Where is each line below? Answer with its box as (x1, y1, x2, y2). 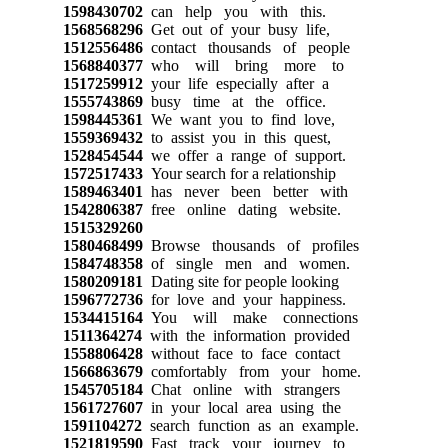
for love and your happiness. (142, 290, 346, 308)
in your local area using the (142, 398, 341, 416)
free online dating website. (142, 200, 341, 218)
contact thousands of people (142, 38, 350, 56)
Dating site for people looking (142, 272, 339, 290)
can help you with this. (142, 2, 326, 20)
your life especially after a (142, 74, 329, 92)
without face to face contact (142, 344, 340, 362)
